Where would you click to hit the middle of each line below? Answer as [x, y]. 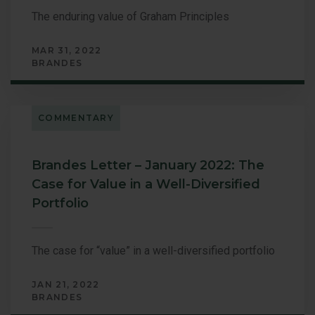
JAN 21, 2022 [66, 284]
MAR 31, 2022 [67, 50]
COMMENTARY [76, 117]
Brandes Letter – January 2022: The [148, 165]
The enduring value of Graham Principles [130, 16]
